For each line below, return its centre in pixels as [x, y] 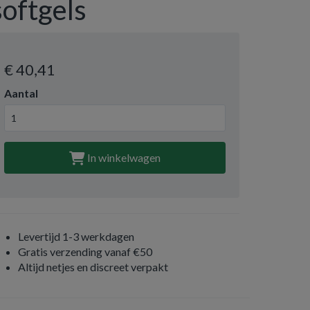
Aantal [21, 93]
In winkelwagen [123, 157]
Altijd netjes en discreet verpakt [93, 267]
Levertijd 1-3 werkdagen [76, 236]
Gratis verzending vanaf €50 [85, 252]
